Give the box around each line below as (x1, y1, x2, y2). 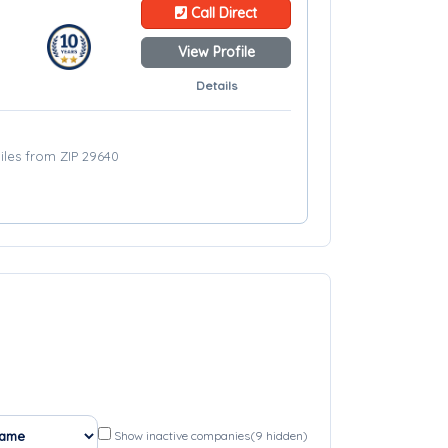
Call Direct (187, 4, 257, 22)
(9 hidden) (250, 428, 308, 443)
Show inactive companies (114, 428, 250, 443)
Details (195, 78, 237, 93)
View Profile (177, 43, 255, 61)
